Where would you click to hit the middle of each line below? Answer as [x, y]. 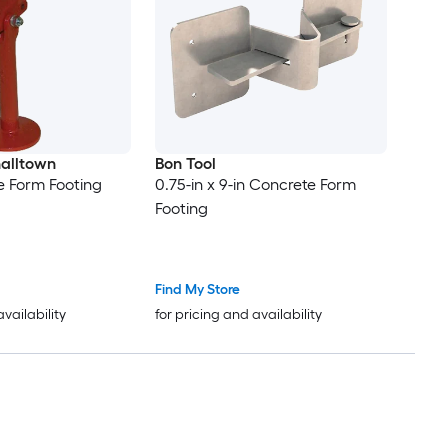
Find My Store [197, 290]
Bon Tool [185, 163]
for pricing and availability [238, 315]
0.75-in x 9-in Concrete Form [255, 184]
